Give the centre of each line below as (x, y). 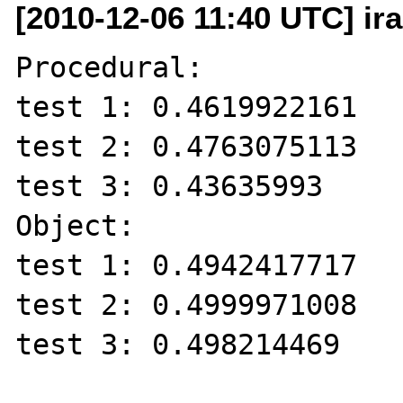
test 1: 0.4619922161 (187, 107)
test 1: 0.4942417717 (187, 265)
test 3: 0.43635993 (170, 186)
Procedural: (110, 67)
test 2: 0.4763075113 (187, 146)
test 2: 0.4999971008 (187, 304)
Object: (76, 225)
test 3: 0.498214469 (178, 344)
